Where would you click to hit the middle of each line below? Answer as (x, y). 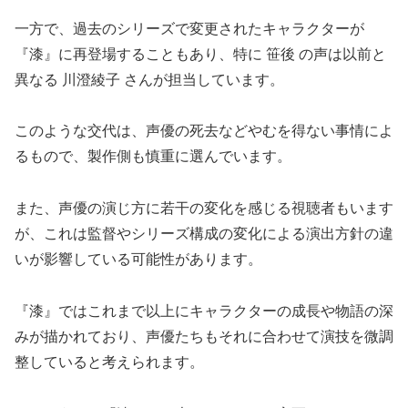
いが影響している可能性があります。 (138, 260)
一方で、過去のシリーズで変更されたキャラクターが (189, 28)
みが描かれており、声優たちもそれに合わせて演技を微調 (204, 337)
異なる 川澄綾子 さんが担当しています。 (149, 79)
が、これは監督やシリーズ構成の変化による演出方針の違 (204, 234)
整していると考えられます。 (109, 362)
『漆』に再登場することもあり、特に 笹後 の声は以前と (200, 54)
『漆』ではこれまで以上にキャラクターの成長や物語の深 (204, 311)
